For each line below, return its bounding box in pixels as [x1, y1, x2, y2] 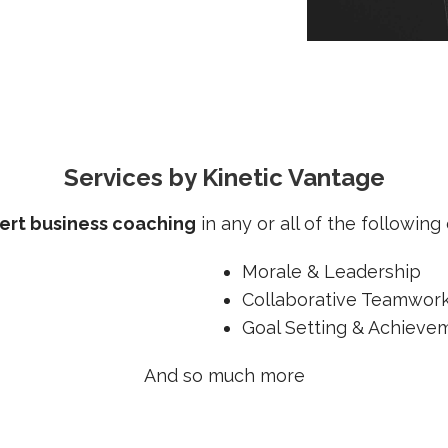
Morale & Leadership [241, 261, 421, 283]
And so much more [143, 365, 305, 387]
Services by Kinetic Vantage [63, 163, 385, 193]
